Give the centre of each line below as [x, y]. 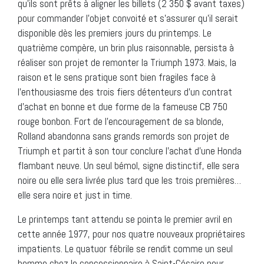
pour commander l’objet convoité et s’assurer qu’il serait [128, 18]
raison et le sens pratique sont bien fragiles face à [117, 77]
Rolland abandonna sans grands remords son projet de [123, 136]
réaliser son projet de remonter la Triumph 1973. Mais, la [127, 62]
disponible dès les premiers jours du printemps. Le [115, 33]
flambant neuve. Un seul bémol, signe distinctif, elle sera [128, 165]
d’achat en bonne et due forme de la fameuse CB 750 [123, 106]
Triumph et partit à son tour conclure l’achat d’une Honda [130, 151]
